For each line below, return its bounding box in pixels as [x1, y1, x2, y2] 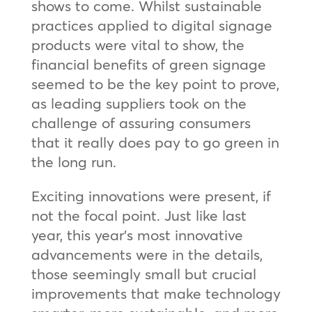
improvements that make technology [31, 283, 281, 302]
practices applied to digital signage [31, 15, 272, 34]
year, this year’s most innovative [31, 225, 243, 244]
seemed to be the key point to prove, [31, 74, 279, 93]
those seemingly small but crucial [31, 264, 256, 283]
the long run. [31, 152, 116, 171]
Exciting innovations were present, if [31, 186, 271, 205]
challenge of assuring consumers [31, 113, 251, 132]
